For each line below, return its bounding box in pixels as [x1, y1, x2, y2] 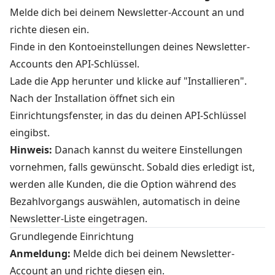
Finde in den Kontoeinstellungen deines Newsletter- [10, 40, 250, 54]
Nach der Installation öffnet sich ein [10, 91, 175, 106]
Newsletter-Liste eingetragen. [10, 212, 147, 226]
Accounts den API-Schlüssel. [10, 57, 139, 71]
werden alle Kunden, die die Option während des [10, 177, 236, 192]
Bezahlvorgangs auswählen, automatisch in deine [10, 195, 240, 209]
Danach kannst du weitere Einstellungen [52, 143, 242, 157]
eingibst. [10, 126, 50, 140]
